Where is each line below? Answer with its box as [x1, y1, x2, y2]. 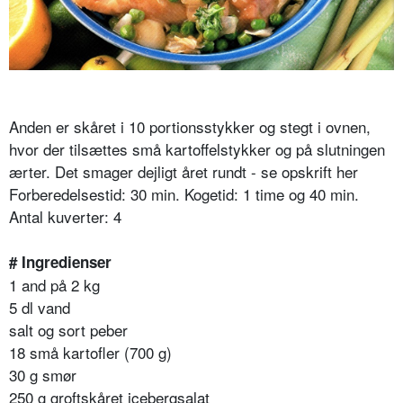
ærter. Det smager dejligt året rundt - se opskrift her [9, 160, 358, 184]
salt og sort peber [9, 318, 128, 342]
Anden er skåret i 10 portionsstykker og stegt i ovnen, [9, 115, 371, 139]
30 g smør [9, 363, 76, 387]
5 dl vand [9, 296, 70, 319]
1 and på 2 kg [9, 273, 100, 297]
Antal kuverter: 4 [9, 205, 121, 228]
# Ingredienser [9, 251, 112, 273]
